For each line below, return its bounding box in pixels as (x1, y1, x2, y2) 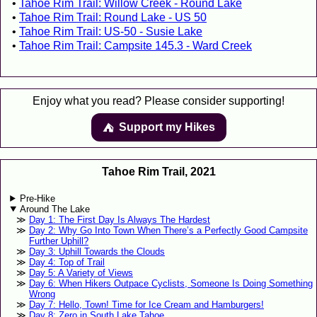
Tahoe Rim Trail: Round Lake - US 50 (19, 11, 207, 23)
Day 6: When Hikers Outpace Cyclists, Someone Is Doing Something (28, 277, 313, 289)
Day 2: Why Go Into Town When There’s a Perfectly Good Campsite (28, 224, 308, 236)
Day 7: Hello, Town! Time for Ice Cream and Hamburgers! (28, 299, 264, 310)
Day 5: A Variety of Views (28, 267, 133, 278)
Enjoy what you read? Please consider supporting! (33, 94, 284, 107)
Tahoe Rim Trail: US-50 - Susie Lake (19, 25, 202, 38)
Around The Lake (20, 203, 91, 214)
